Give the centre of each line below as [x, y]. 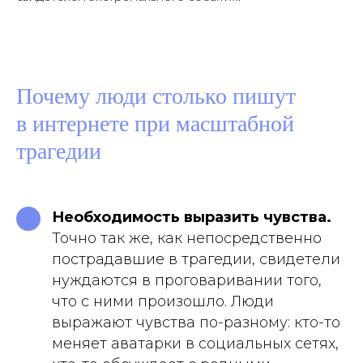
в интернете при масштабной [155, 124]
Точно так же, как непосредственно [187, 238]
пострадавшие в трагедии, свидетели [196, 259]
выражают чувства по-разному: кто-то [196, 322]
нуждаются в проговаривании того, [187, 280]
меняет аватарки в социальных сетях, [195, 344]
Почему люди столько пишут [156, 96]
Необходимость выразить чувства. [192, 217]
